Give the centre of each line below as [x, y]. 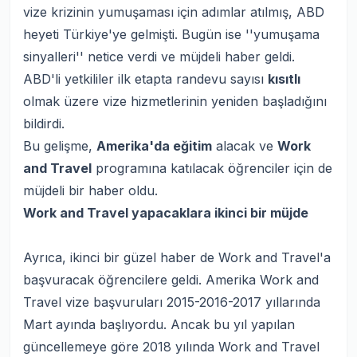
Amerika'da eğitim [154, 146]
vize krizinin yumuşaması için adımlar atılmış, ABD [174, 12]
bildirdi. [44, 124]
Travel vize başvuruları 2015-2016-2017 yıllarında [172, 302]
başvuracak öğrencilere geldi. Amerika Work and [171, 280]
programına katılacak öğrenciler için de [212, 168]
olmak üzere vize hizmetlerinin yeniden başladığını [175, 101]
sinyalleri [49, 57]
